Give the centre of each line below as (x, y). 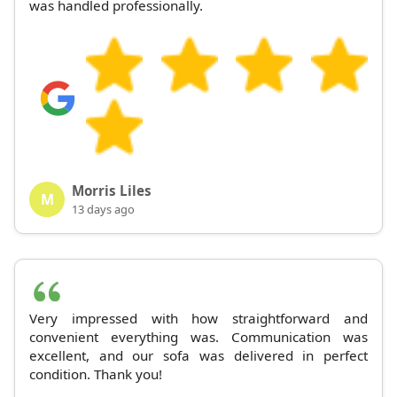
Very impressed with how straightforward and (198, 318)
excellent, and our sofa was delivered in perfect (198, 355)
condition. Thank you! (96, 374)
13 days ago (103, 209)
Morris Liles (112, 190)
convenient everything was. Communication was (198, 336)
